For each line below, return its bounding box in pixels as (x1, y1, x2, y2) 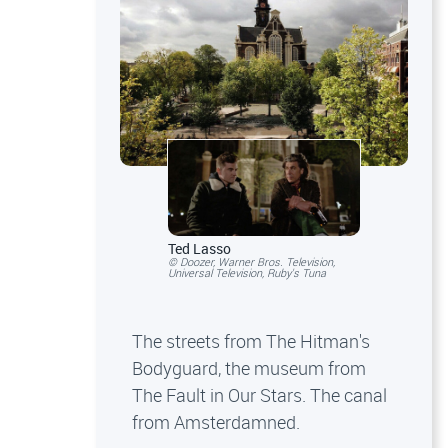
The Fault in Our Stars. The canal (132, 383, 387, 408)
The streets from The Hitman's (132, 329, 370, 354)
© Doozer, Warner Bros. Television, (168, 254, 335, 270)
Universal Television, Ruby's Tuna (168, 265, 326, 281)
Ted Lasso (168, 239, 231, 259)
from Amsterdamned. (132, 410, 304, 435)
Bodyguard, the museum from (132, 356, 366, 381)
